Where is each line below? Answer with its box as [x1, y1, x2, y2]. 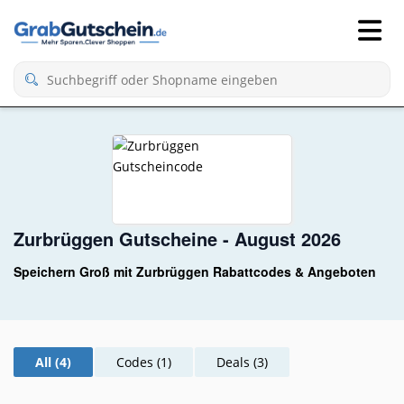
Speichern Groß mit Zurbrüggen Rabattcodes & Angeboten [14, 262, 376, 280]
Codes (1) [116, 353, 171, 371]
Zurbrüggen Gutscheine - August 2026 [14, 225, 341, 252]
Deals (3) [216, 353, 268, 371]
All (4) [35, 353, 71, 371]
